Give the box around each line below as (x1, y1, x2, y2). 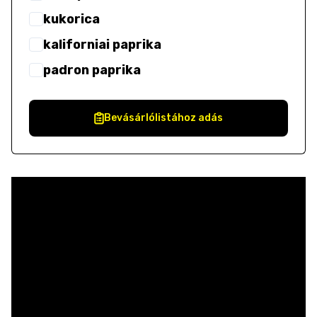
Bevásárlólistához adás (104, 112, 223, 124)
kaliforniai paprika (43, 37, 161, 52)
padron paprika (43, 62, 141, 78)
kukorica (43, 11, 100, 27)
